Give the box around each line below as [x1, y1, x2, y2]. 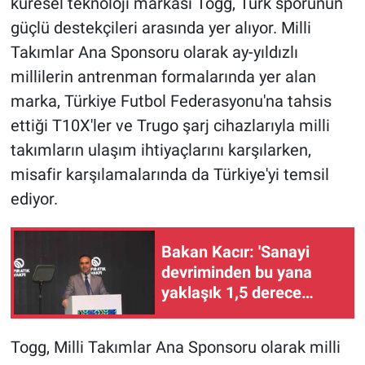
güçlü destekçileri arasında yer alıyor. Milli [10, 17, 311, 37]
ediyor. [10, 188, 58, 209]
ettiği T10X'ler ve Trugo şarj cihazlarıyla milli [10, 115, 330, 135]
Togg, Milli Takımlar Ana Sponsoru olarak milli [10, 336, 341, 357]
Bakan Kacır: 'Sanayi [161, 242, 310, 262]
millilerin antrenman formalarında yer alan [10, 66, 316, 86]
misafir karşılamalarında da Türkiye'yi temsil [10, 164, 329, 184]
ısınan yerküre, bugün [161, 303, 317, 323]
